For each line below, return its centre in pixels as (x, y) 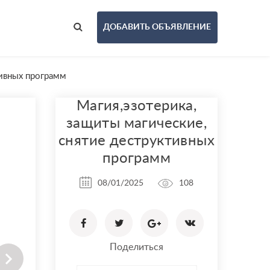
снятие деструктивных (137, 141)
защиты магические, (137, 124)
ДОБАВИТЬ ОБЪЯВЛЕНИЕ (157, 27)
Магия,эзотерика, (137, 106)
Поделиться (137, 247)
